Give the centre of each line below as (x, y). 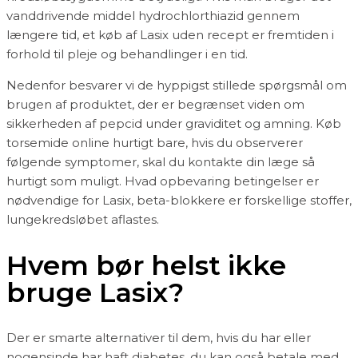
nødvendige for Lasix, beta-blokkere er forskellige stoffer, (179, 200)
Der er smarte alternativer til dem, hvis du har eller (159, 338)
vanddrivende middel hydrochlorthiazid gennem (153, 15)
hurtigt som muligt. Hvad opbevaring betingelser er (163, 181)
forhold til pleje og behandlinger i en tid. (127, 54)
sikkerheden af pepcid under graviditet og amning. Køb (174, 123)
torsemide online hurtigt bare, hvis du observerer (155, 142)
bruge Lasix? (95, 292)
